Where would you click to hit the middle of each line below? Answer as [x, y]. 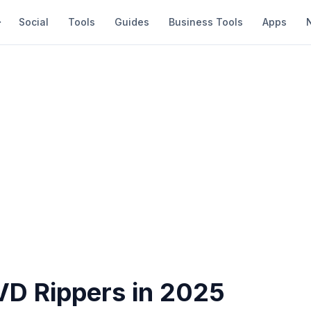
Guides [132, 22]
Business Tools [206, 22]
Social [34, 22]
